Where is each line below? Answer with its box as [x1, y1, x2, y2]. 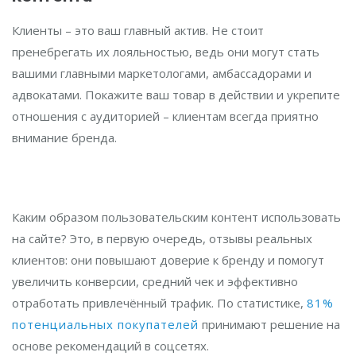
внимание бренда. [12, 130, 117, 145]
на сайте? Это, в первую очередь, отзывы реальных [12, 230, 312, 246]
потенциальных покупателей [12, 316, 199, 332]
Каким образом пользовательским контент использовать [12, 209, 341, 225]
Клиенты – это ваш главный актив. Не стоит [12, 22, 264, 38]
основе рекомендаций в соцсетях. [12, 338, 209, 354]
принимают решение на [199, 316, 340, 332]
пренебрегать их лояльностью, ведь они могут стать [12, 44, 319, 60]
